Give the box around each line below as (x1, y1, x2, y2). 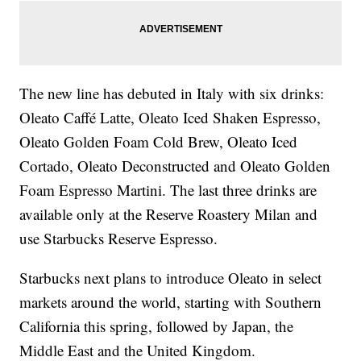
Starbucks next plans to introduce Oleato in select (19, 268, 322, 288)
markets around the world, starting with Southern (19, 292, 322, 313)
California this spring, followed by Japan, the (19, 316, 294, 337)
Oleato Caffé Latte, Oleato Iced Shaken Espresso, (19, 107, 322, 128)
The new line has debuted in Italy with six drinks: (19, 83, 325, 104)
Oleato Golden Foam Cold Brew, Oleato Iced (19, 131, 298, 152)
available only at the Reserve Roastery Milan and (19, 204, 318, 225)
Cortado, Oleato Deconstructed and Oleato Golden (19, 156, 331, 176)
